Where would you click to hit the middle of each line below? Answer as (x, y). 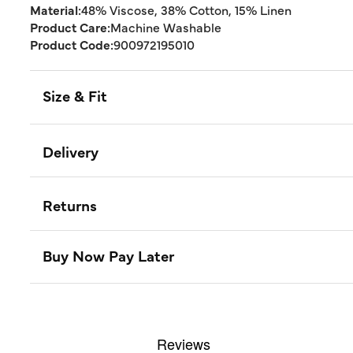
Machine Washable (166, 27)
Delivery (71, 152)
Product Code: (72, 44)
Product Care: (70, 27)
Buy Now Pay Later (108, 255)
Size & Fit (75, 95)
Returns (70, 204)
